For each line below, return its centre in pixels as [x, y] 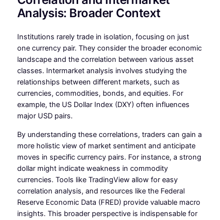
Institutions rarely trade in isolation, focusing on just [103, 37]
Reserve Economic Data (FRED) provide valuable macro [109, 202]
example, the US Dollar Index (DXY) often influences [103, 105]
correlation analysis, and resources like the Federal [101, 191]
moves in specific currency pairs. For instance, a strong [109, 157]
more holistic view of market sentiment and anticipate [106, 146]
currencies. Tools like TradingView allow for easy [97, 179]
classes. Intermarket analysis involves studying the [102, 71]
